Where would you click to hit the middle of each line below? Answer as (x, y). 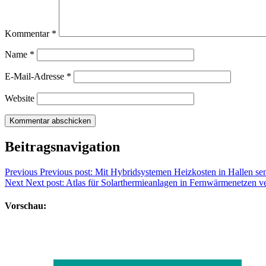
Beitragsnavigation (62, 146)
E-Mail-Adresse (36, 77)
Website (20, 99)
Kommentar (28, 34)
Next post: (45, 182)
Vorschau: (26, 206)
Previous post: (66, 172)
